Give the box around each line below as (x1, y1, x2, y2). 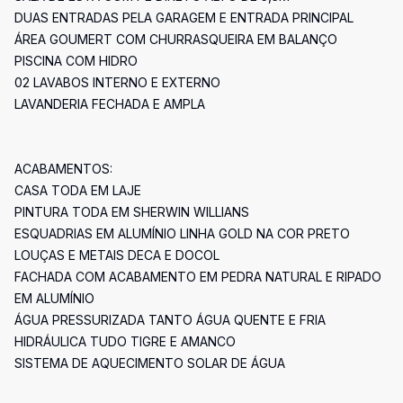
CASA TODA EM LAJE (14, 183, 141, 198)
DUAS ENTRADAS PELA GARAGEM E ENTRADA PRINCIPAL (14, 10, 354, 25)
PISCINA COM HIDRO (14, 53, 138, 68)
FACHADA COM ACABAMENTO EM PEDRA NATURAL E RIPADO (14, 269, 381, 284)
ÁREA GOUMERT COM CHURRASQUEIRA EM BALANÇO (14, 31, 337, 47)
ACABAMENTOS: (14, 161, 112, 176)
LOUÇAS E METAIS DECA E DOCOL (14, 247, 219, 263)
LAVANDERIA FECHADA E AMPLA (14, 96, 205, 112)
